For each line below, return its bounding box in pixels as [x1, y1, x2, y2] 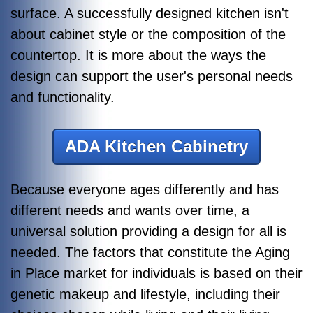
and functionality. [10, 89, 115, 105]
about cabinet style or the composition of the [10, 26, 286, 42]
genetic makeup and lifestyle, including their [10, 286, 280, 302]
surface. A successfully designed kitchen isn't [10, 5, 289, 21]
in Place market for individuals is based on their [10, 265, 303, 281]
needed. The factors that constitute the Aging [10, 244, 290, 260]
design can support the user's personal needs [10, 68, 293, 84]
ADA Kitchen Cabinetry [65, 136, 248, 156]
